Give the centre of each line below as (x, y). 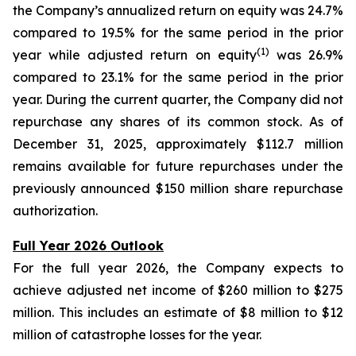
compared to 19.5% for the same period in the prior (178, 33)
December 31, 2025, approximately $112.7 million (178, 144)
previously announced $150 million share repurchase (178, 188)
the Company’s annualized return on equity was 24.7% (178, 10)
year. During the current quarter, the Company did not (178, 99)
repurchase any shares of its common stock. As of (178, 122)
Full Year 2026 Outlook (88, 246)
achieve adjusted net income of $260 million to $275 (178, 290)
